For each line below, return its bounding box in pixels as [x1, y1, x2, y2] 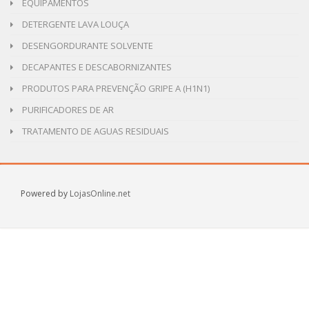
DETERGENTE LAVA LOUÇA [20, 17, 129, 30]
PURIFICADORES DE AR [20, 103, 114, 116]
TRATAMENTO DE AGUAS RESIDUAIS [20, 124, 169, 137]
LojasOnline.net [70, 187, 130, 199]
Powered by [21, 187, 70, 199]
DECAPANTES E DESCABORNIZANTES [20, 60, 172, 73]
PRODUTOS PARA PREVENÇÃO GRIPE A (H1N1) [20, 81, 210, 94]
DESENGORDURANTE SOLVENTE [20, 39, 153, 52]
